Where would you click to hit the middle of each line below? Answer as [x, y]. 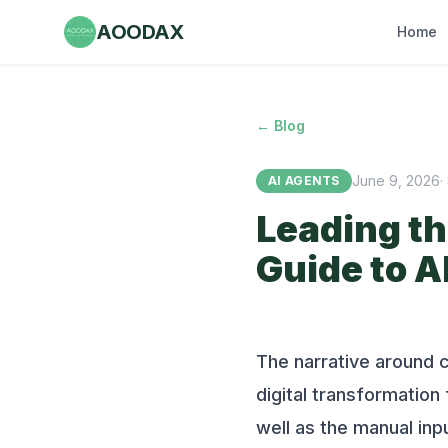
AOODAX [139, 32]
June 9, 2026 [395, 180]
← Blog [280, 125]
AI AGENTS [304, 180]
